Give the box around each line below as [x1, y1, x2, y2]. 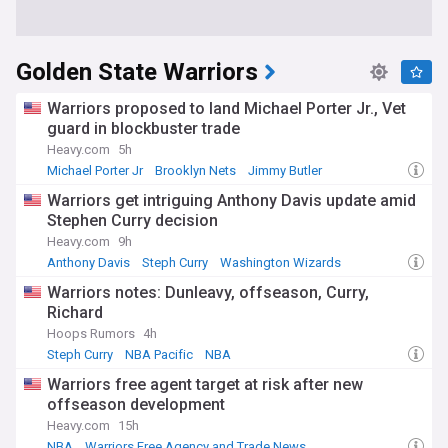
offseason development [47, 395, 225, 414]
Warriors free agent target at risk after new [47, 375, 363, 394]
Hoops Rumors [47, 326, 135, 341]
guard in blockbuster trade [47, 119, 240, 138]
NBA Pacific [125, 347, 193, 362]
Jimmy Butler [248, 163, 322, 178]
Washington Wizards [220, 255, 341, 270]
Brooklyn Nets [155, 163, 236, 178]
